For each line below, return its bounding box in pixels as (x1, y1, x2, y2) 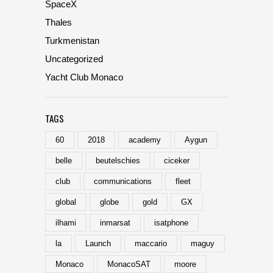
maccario (135, 238, 167, 248)
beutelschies (96, 155, 140, 165)
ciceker (164, 155, 190, 165)
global (55, 197, 76, 207)
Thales (45, 16, 72, 27)
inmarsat (100, 218, 130, 227)
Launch (85, 238, 111, 248)
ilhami (55, 218, 76, 227)
